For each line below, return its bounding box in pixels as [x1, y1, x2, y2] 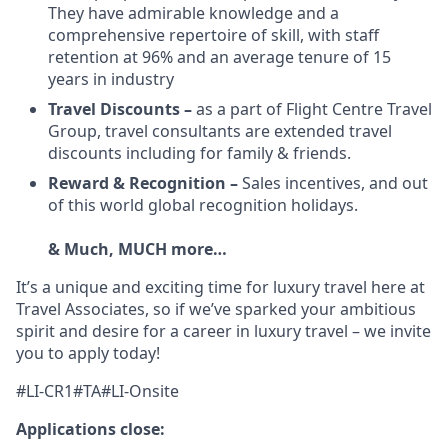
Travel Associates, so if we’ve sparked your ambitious [16, 297, 416, 320]
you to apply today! [16, 341, 160, 364]
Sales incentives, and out [242, 171, 428, 194]
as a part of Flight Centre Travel [196, 97, 432, 120]
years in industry [48, 67, 174, 90]
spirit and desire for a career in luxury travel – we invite [16, 319, 431, 342]
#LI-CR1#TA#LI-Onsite [16, 379, 179, 402]
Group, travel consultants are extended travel [48, 119, 392, 142]
